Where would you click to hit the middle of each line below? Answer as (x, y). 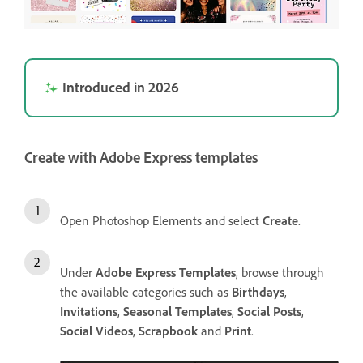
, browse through (280, 272)
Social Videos (96, 330)
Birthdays (258, 291)
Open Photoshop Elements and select (161, 220)
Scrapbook (168, 330)
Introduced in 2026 (121, 87)
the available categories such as (146, 291)
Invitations (89, 311)
